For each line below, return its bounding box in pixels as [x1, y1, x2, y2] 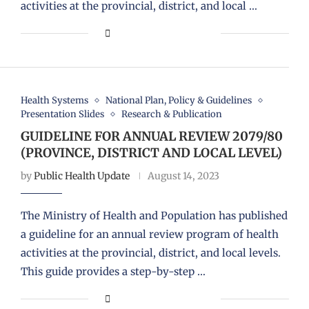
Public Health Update [33, 170, 130, 183]
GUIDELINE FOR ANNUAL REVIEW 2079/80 [20, 128, 283, 145]
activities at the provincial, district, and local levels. [20, 246, 281, 260]
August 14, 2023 [147, 170, 219, 183]
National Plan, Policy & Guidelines [105, 94, 252, 107]
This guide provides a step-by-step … [20, 265, 206, 279]
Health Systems [20, 94, 88, 107]
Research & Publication [121, 108, 222, 121]
